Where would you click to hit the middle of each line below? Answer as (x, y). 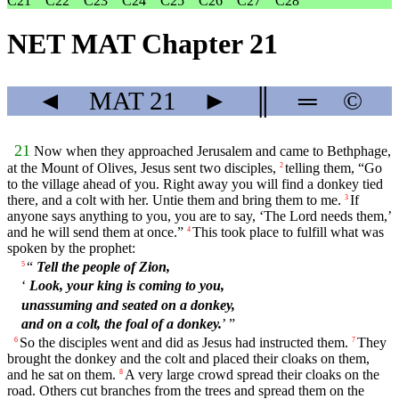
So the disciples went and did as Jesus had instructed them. (184, 342)
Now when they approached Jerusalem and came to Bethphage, (212, 151)
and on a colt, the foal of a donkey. (122, 323)
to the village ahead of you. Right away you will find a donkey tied (195, 184)
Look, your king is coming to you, (127, 286)
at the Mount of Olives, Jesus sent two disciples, (142, 168)
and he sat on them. (61, 374)
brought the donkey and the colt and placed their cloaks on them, (188, 358)
